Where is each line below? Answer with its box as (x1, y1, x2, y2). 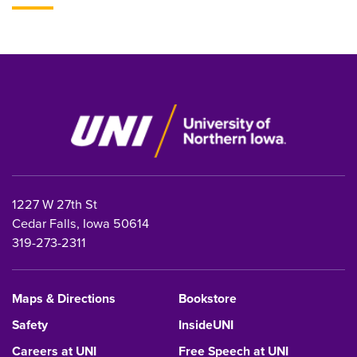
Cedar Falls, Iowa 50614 (12, 213, 149, 232)
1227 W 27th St (12, 194, 97, 213)
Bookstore (178, 288, 237, 308)
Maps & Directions (12, 288, 116, 308)
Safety (12, 315, 48, 334)
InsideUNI (178, 315, 233, 334)
